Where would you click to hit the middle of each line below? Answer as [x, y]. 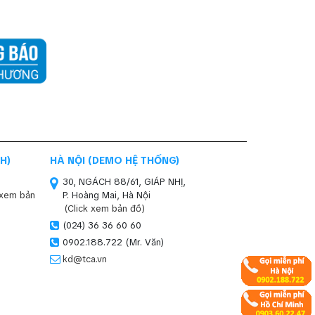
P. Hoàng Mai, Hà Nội [107, 195]
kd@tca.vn [85, 259]
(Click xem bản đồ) [104, 208]
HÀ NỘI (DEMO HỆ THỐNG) [115, 160]
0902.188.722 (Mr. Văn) [113, 242]
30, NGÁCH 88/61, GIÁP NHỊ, [124, 181]
